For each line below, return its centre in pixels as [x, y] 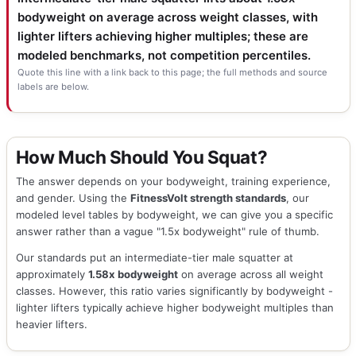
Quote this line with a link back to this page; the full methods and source [172, 72]
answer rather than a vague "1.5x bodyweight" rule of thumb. [167, 232]
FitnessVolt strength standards [208, 198]
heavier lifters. [51, 324]
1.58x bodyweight [133, 274]
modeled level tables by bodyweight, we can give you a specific [174, 215]
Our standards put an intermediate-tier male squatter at [154, 257]
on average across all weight [250, 274]
